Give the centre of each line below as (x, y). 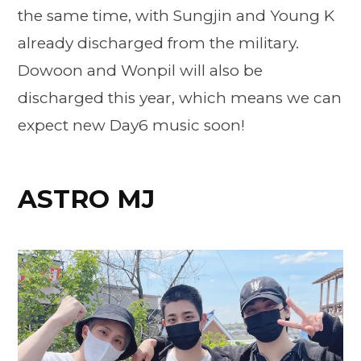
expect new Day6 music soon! (131, 126)
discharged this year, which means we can (180, 98)
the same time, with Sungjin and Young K (176, 16)
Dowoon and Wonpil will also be (140, 71)
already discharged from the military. (158, 44)
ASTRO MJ (86, 199)
